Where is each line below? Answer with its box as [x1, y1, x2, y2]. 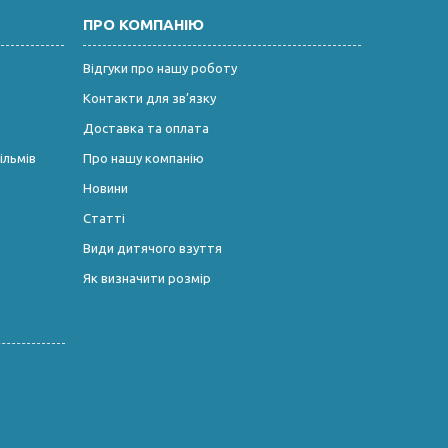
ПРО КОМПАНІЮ [82, 15, 204, 33]
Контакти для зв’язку [82, 90, 216, 105]
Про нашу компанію [82, 150, 204, 165]
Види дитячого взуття [82, 240, 222, 255]
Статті [82, 210, 125, 225]
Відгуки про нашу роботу [82, 60, 237, 75]
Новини [82, 180, 128, 195]
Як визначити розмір [82, 270, 211, 285]
